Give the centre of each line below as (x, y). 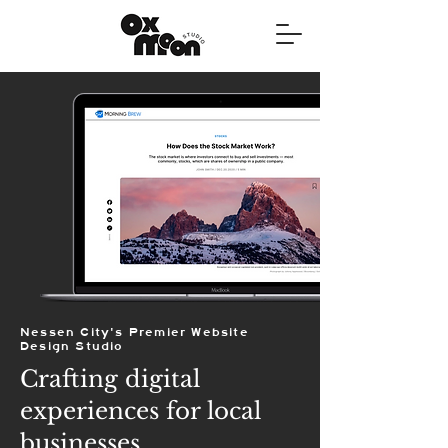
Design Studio (72, 346)
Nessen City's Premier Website (134, 332)
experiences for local (140, 411)
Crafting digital (110, 379)
